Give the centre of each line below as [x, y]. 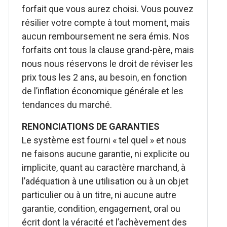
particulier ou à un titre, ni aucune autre [99, 195]
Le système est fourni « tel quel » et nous [104, 140]
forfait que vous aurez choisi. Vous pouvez [108, 9]
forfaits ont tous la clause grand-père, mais [108, 50]
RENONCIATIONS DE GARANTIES [91, 126]
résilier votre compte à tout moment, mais [106, 23]
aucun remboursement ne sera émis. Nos [106, 36]
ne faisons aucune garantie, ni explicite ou [106, 154]
